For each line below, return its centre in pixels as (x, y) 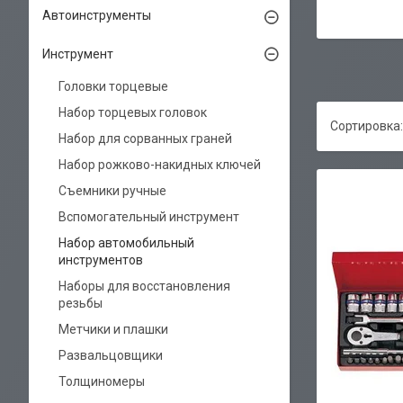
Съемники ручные (112, 191)
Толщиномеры (102, 381)
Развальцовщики (111, 355)
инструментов (101, 260)
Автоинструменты (97, 15)
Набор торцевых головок (133, 112)
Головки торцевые (113, 86)
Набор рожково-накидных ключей (160, 165)
